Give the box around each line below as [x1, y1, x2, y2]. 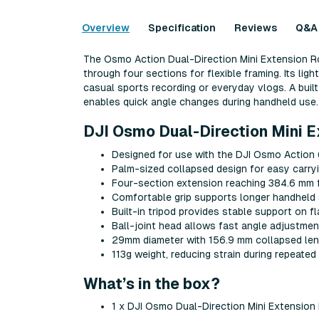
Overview [82, 22, 130, 33]
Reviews [234, 22, 277, 33]
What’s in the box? [83, 275, 220, 293]
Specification [148, 22, 216, 33]
